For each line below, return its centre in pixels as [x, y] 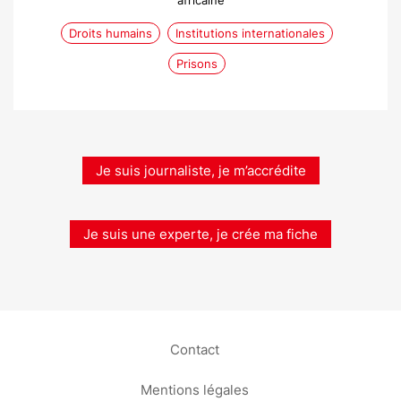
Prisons [197, 64]
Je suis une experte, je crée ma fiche [200, 234]
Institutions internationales [250, 33]
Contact [194, 349]
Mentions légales [194, 389]
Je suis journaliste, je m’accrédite [200, 171]
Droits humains [111, 33]
